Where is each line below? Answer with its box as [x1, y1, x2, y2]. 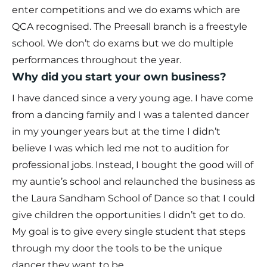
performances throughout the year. [12, 54, 181, 66]
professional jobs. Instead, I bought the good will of [12, 159, 253, 171]
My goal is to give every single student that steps [12, 226, 246, 238]
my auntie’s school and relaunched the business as [12, 176, 255, 188]
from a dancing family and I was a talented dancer [12, 109, 249, 121]
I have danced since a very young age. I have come [12, 92, 253, 104]
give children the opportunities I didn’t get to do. [12, 209, 245, 221]
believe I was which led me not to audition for [12, 142, 229, 154]
